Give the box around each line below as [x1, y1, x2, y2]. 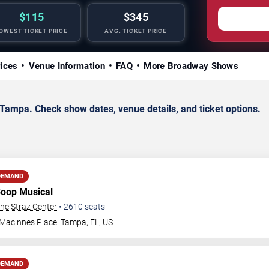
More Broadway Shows [144, 60, 239, 71]
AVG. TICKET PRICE [104, 27, 168, 34]
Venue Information [28, 60, 105, 71]
